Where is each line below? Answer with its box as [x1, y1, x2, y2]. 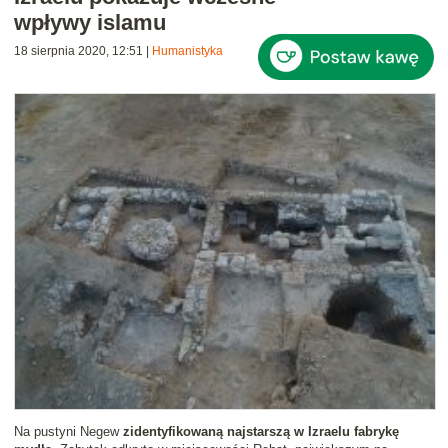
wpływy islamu [14, 10, 166, 36]
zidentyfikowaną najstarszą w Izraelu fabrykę [123, 424, 399, 440]
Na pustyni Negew [14, 424, 123, 440]
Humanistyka [152, 44, 223, 59]
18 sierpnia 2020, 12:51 [14, 44, 143, 59]
